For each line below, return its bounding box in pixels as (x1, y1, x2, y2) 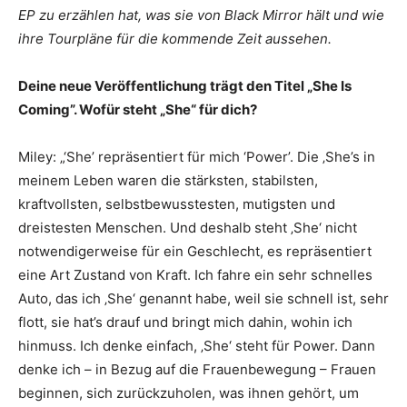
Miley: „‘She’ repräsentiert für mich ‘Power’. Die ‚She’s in (18, 148, 375, 166)
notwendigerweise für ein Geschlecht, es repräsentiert (18, 243, 372, 261)
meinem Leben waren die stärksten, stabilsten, (18, 172, 318, 190)
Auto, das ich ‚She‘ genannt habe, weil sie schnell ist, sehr (18, 290, 389, 308)
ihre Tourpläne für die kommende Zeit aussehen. (18, 30, 332, 48)
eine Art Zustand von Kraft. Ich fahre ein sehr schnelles (18, 266, 372, 284)
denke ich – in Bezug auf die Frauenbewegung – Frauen (18, 361, 376, 379)
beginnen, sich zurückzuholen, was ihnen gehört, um (18, 384, 359, 402)
